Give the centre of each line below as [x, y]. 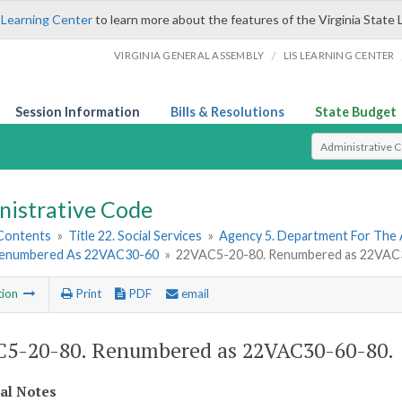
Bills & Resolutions [227, 112]
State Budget [356, 112]
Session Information [78, 112]
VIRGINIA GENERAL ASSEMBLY [189, 55]
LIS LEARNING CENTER [339, 55]
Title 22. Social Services [135, 236]
